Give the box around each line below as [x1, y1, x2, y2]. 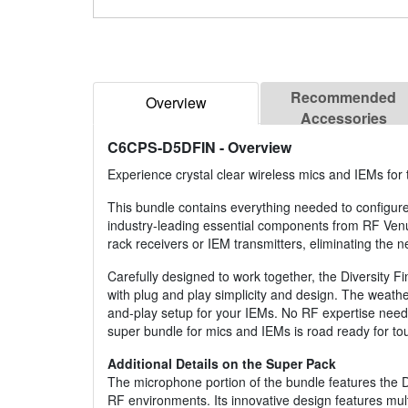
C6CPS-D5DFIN [107, 137, 216, 158]
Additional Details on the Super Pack [107, 354, 336, 373]
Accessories [300, 107, 387, 129]
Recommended [291, 87, 396, 108]
